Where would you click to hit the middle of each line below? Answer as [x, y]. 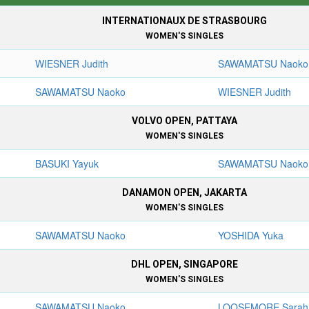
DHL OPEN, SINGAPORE [184, 264]
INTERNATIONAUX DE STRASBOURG [184, 21]
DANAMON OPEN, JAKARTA [184, 192]
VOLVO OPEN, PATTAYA [184, 121]
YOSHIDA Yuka [251, 235]
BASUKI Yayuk [67, 163]
